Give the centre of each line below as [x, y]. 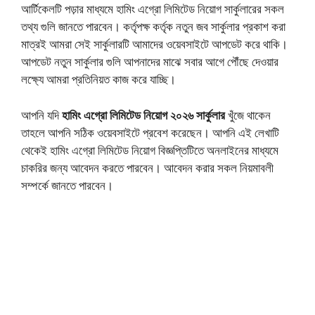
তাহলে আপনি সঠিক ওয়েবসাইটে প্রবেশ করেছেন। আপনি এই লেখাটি [150, 132]
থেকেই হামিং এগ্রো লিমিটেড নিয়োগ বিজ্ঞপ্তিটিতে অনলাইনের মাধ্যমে [150, 150]
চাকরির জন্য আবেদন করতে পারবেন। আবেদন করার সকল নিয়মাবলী [147, 167]
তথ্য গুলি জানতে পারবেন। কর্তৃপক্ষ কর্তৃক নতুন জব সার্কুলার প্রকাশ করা [153, 27]
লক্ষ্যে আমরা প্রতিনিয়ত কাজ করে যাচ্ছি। [98, 79]
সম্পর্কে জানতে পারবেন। [67, 185]
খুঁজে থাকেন [249, 115]
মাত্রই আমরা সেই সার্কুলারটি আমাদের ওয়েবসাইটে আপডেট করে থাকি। [154, 44]
